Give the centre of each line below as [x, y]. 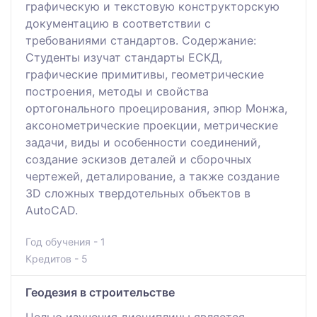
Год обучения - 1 [65, 241]
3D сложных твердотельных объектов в [138, 193]
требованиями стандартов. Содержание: [141, 40]
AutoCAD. [52, 210]
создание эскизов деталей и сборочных [139, 159]
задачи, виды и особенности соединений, [143, 142]
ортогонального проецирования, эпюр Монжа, [156, 108]
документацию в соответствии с [118, 23]
